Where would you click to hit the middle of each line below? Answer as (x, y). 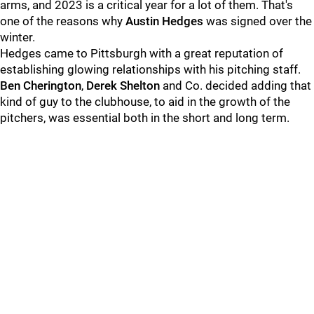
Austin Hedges (164, 21)
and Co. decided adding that (235, 86)
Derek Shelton (123, 86)
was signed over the (258, 21)
